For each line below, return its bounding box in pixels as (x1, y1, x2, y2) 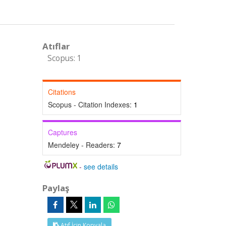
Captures (47, 127, 77, 137)
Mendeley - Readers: (47, 140, 117, 150)
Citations (47, 87, 76, 97)
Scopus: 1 (47, 53, 82, 64)
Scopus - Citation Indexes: (47, 99, 134, 109)
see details (84, 161, 119, 172)
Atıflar (42, 40, 70, 52)
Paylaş (42, 182, 69, 194)
